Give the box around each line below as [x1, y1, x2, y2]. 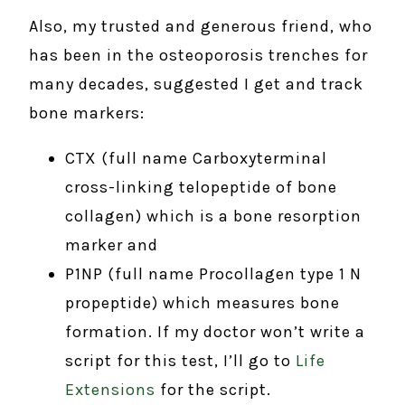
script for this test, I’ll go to [65, 350, 296, 371]
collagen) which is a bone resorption [65, 205, 362, 226]
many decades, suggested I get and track [29, 73, 363, 94]
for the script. [155, 379, 271, 400]
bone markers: [29, 102, 145, 123]
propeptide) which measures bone [65, 292, 340, 313]
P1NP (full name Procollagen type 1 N [65, 263, 362, 284]
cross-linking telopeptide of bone [65, 176, 337, 197]
